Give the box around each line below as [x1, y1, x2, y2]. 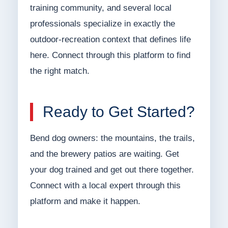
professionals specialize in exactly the [30, 19, 175, 29]
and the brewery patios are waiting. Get [30, 149, 179, 159]
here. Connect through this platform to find [30, 50, 190, 61]
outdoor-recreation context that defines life [30, 35, 191, 45]
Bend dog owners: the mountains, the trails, [30, 133, 195, 144]
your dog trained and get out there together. [30, 165, 194, 175]
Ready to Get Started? [42, 103, 195, 121]
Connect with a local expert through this [30, 181, 181, 191]
